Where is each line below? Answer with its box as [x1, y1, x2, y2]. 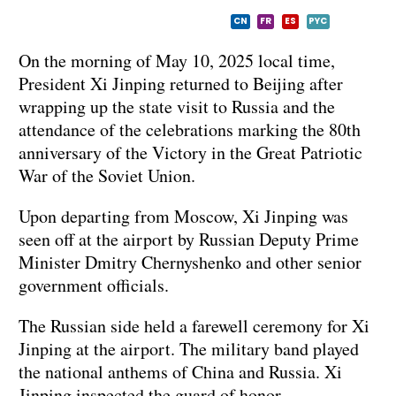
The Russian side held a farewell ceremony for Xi [19, 314, 369, 339]
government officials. [19, 273, 169, 298]
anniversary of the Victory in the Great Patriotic [19, 141, 362, 165]
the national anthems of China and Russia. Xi [19, 360, 342, 385]
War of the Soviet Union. [19, 164, 195, 188]
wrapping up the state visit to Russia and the [19, 95, 335, 119]
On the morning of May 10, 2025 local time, [19, 49, 335, 73]
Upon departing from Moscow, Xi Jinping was [19, 204, 348, 229]
